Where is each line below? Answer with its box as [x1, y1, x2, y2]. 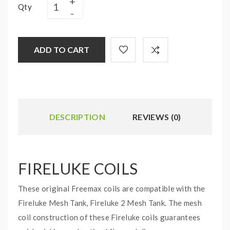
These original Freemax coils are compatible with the [18, 184, 205, 193]
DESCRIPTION [49, 112, 105, 122]
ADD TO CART [34, 45, 89, 54]
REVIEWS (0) [132, 112, 181, 122]
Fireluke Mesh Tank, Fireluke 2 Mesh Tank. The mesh [18, 198, 202, 207]
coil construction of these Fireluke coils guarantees [18, 213, 201, 222]
